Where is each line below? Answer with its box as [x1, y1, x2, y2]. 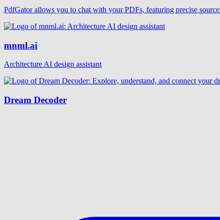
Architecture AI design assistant [4, 60, 102, 69]
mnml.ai [4, 40, 37, 51]
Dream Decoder [4, 95, 67, 106]
